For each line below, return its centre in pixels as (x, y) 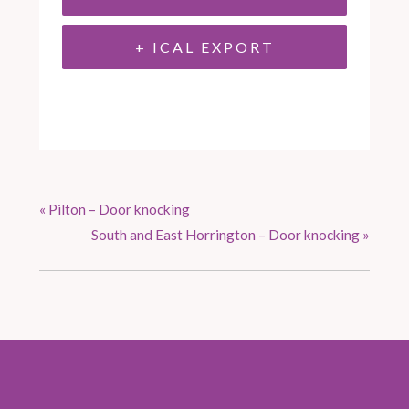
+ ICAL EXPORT (204, 47)
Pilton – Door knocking (118, 209)
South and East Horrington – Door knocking (226, 234)
